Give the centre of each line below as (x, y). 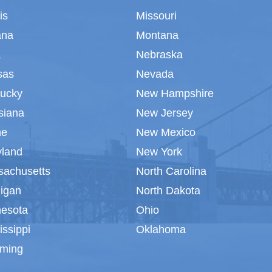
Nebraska (159, 54)
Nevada (155, 74)
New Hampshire (175, 93)
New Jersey (165, 113)
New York (159, 151)
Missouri (156, 15)
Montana (157, 35)
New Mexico (166, 132)
